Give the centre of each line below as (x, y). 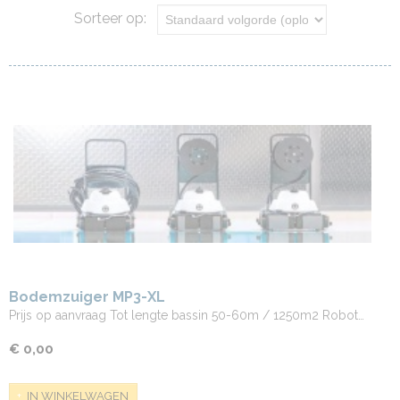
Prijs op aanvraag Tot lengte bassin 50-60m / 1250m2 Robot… (187, 315)
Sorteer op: (115, 19)
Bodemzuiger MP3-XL (87, 297)
